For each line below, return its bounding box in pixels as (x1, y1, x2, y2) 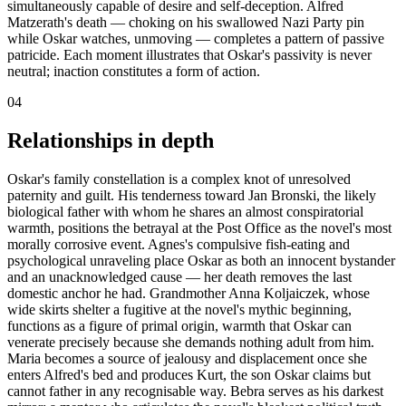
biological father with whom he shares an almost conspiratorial (7, 203, 363, 219)
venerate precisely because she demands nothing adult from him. (7, 333, 374, 350)
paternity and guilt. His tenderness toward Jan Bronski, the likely (7, 187, 376, 203)
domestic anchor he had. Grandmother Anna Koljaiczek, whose (7, 285, 370, 301)
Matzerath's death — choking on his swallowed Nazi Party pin (7, 14, 364, 30)
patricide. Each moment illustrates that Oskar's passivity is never (7, 47, 372, 63)
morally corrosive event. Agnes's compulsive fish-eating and (7, 236, 350, 252)
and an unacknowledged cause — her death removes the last (7, 268, 352, 285)
